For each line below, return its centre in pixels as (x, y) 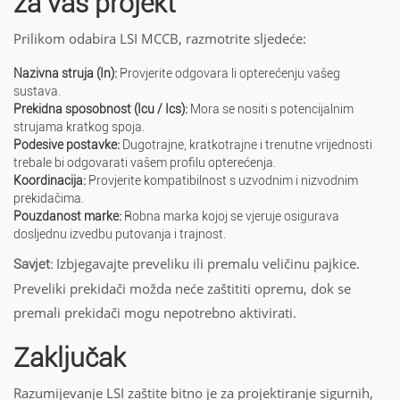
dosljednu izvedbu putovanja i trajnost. (120, 234)
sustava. (37, 91)
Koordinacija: (50, 180)
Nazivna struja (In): (65, 73)
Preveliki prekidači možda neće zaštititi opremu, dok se (182, 288)
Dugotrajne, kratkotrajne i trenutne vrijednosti (246, 145)
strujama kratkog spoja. (79, 127)
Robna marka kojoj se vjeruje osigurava (230, 216)
